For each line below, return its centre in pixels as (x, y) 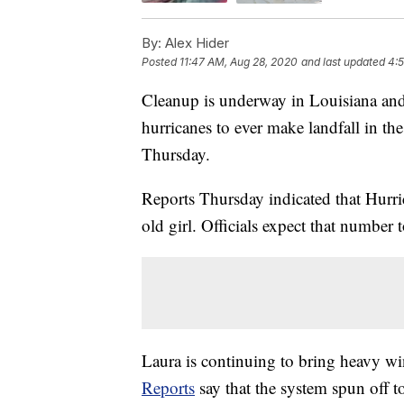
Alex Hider (195, 42)
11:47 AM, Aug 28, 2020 (239, 61)
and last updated (343, 61)
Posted (161, 61)
